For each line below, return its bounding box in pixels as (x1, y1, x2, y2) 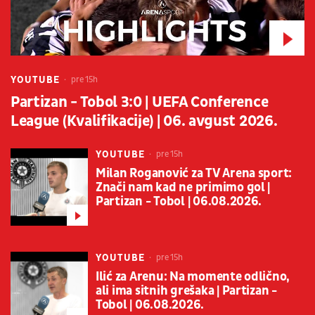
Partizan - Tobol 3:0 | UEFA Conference (11, 93, 269, 112)
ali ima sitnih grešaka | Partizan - (96, 283, 277, 300)
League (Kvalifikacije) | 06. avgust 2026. (11, 112, 278, 131)
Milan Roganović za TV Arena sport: (96, 165, 292, 182)
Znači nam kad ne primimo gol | (96, 179, 271, 196)
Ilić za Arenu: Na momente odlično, (96, 269, 290, 285)
